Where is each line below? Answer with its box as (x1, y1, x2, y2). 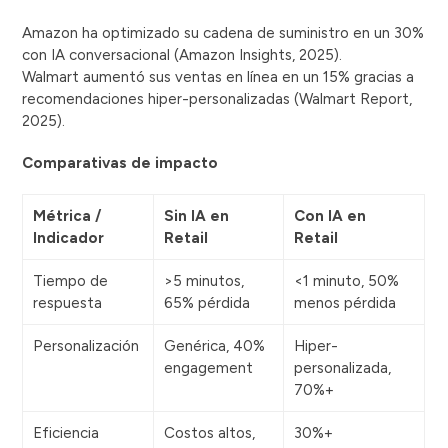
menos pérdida (294, 294, 397, 313)
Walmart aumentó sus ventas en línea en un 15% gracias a (22, 68, 415, 87)
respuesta (33, 294, 103, 313)
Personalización (33, 337, 140, 356)
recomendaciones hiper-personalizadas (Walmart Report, (22, 90, 413, 109)
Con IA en (294, 207, 367, 226)
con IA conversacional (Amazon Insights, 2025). (22, 46, 343, 65)
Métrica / (33, 207, 102, 226)
